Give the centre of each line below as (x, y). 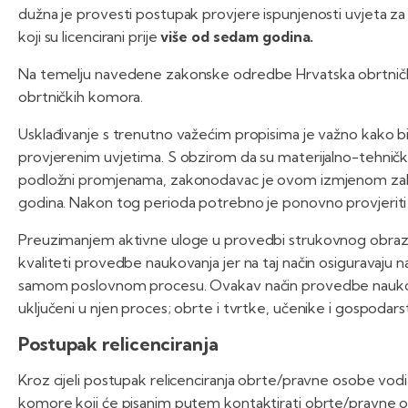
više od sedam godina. (237, 37)
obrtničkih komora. (81, 97)
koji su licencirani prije (90, 37)
